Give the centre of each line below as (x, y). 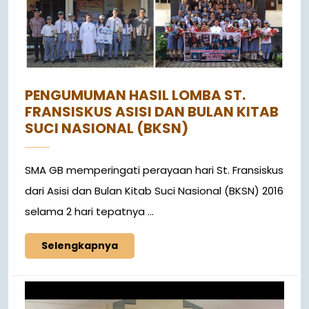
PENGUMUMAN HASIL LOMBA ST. (135, 96)
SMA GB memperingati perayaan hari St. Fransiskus (154, 170)
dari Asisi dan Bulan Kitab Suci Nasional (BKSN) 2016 (154, 191)
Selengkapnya (80, 246)
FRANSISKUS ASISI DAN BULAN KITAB (152, 112)
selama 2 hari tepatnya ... (89, 212)
